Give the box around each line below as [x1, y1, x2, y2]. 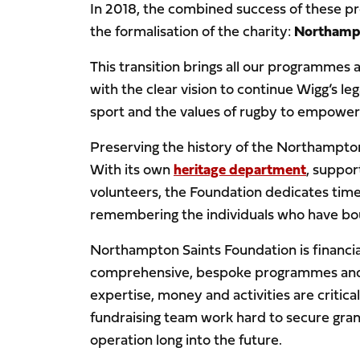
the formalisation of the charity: [90, 20, 294, 43]
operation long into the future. [90, 329, 282, 351]
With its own [90, 158, 174, 181]
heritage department [174, 158, 306, 181]
